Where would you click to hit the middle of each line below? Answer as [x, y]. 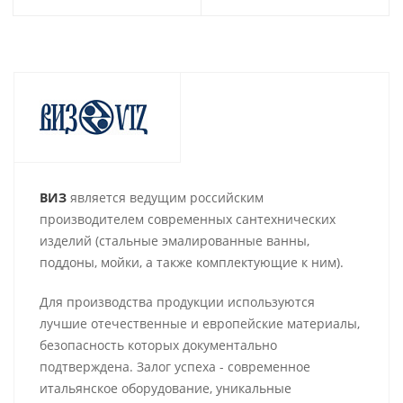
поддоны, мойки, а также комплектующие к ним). [192, 262]
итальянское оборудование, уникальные [166, 388]
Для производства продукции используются [177, 302]
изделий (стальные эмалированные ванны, [175, 241]
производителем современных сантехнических [188, 219]
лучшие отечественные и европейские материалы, [200, 323]
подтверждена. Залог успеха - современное [175, 367]
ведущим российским [197, 197]
